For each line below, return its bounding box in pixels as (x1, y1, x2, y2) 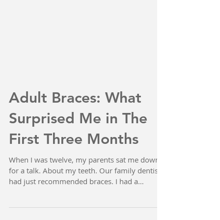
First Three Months (9, 174, 138, 192)
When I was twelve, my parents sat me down (9, 199, 160, 209)
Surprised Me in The (9, 154, 147, 171)
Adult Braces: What (9, 133, 141, 151)
